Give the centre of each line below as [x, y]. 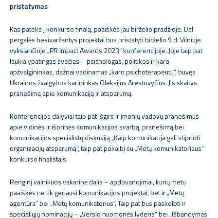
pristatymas [29, 6]
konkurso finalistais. [39, 159]
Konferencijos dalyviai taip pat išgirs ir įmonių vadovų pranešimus [104, 116]
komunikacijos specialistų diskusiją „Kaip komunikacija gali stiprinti [105, 137]
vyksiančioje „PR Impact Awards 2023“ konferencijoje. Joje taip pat [106, 50]
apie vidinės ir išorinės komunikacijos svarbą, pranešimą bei [97, 127]
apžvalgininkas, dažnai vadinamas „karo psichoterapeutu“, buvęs [103, 72]
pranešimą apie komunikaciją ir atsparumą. [71, 93]
